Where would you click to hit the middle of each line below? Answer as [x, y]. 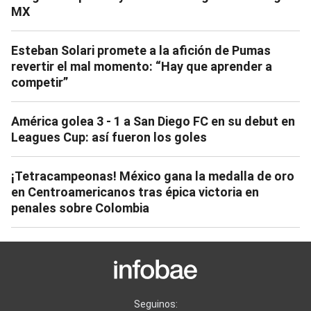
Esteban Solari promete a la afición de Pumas [141, 51]
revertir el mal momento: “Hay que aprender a [142, 67]
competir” [40, 83]
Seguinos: [155, 304]
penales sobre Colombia [80, 208]
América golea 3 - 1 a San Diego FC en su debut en [153, 121]
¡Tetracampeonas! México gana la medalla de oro [153, 176]
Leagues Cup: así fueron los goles [109, 137]
